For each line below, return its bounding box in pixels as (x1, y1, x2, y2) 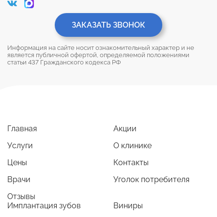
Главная (7, 124, 37, 133)
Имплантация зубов (7, 201, 81, 210)
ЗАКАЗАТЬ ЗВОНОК (72, 20, 145, 30)
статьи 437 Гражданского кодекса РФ (7, 58, 121, 66)
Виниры (113, 201, 143, 210)
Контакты (113, 157, 149, 167)
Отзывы (7, 191, 35, 201)
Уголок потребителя (113, 174, 189, 184)
